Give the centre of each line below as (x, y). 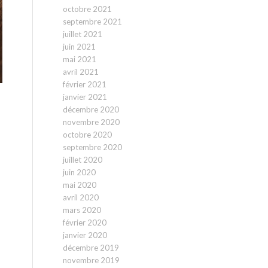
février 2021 (85, 84)
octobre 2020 (88, 135)
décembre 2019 (91, 248)
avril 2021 (81, 72)
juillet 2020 (83, 160)
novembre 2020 (92, 122)
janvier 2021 (85, 97)
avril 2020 (81, 197)
